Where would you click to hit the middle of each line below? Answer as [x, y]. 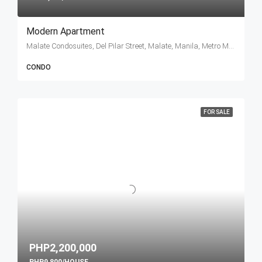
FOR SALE [217, 112]
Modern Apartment [65, 31]
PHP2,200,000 [63, 248]
